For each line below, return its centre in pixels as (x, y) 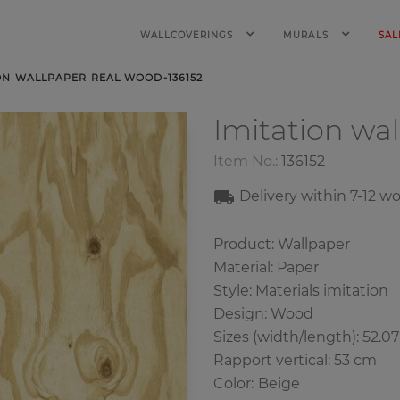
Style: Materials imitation (301, 291)
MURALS (308, 35)
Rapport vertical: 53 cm (295, 360)
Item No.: (246, 161)
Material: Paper (266, 267)
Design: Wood (263, 314)
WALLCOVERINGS (188, 35)
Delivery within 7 (298, 196)
